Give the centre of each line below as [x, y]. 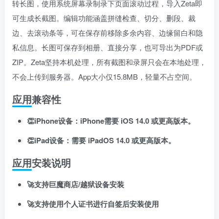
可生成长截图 [34, 18]
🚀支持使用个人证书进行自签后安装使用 [93, 204]
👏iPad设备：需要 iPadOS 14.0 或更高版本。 [101, 141]
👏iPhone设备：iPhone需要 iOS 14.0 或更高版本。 [111, 121]
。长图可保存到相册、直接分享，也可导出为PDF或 [119, 47]
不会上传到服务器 [42, 77]
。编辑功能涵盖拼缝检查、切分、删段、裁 [126, 18]
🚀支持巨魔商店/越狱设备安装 [76, 185]
